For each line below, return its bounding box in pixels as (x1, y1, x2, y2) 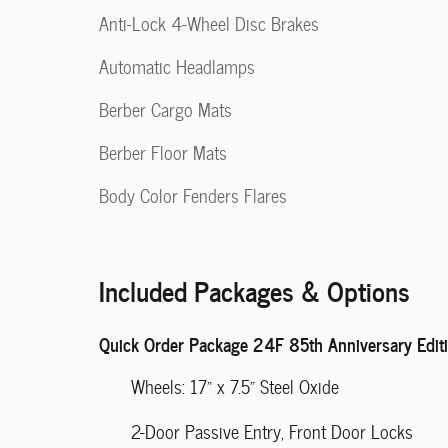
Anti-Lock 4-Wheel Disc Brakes (99, 9, 319, 38)
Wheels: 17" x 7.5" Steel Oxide (131, 372, 339, 401)
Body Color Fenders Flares (99, 181, 287, 210)
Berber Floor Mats (99, 138, 227, 167)
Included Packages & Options (99, 268, 410, 311)
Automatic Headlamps (99, 52, 255, 81)
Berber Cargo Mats (99, 95, 232, 124)
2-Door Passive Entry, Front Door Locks (131, 417, 413, 446)
